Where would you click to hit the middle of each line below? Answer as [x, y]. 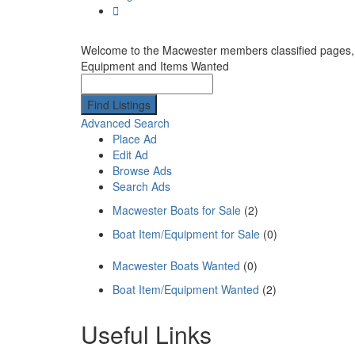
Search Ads [141, 187]
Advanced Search [125, 123]
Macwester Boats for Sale [177, 210]
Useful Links [146, 334]
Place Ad [135, 139]
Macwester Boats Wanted [176, 266]
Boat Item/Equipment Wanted [186, 290]
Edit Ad [130, 155]
